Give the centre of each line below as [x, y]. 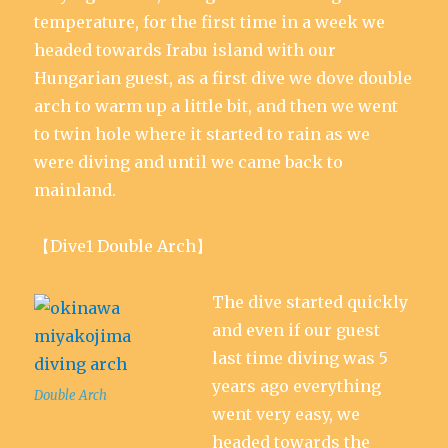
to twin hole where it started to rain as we [202, 134]
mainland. [75, 190]
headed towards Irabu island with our [185, 50]
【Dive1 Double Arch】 [123, 246]
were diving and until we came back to [189, 162]
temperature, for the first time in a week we [210, 22]
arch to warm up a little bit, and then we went [216, 106]
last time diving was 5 [300, 358]
